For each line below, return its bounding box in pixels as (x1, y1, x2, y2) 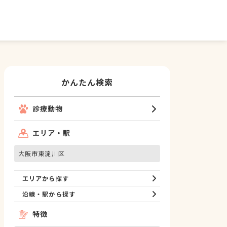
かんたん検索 (61, 76, 113, 88)
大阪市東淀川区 (18, 149, 65, 158)
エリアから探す (22, 174, 69, 182)
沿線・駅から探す (22, 190, 75, 198)
